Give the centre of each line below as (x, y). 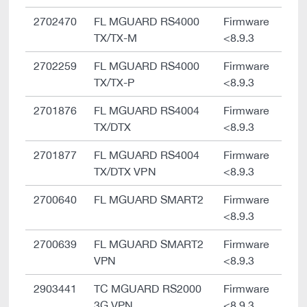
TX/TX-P (114, 82)
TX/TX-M (116, 38)
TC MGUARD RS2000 (148, 288)
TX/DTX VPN (125, 171)
